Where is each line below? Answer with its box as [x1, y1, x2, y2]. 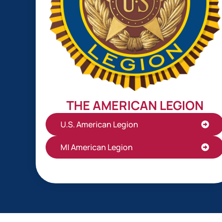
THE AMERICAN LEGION [66, 97, 204, 114]
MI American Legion [60, 142, 133, 153]
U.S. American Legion [60, 119, 138, 130]
